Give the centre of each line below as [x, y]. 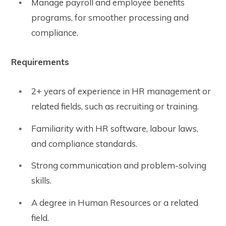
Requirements [40, 62]
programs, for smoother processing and [110, 17]
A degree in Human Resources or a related [115, 202]
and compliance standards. [84, 143]
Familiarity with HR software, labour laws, [115, 128]
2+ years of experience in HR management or [121, 91]
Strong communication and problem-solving [119, 165]
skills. [41, 181]
